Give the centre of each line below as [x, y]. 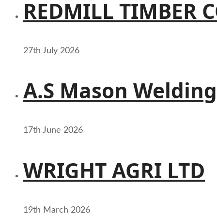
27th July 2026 [51, 51]
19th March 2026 [57, 210]
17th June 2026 [53, 131]
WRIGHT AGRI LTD [114, 170]
